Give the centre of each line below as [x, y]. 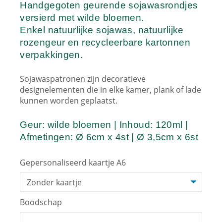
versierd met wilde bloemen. [82, 17]
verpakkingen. [52, 55]
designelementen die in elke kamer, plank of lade [111, 89]
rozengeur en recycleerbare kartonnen [105, 42]
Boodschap [42, 202]
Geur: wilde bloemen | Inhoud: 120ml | [104, 124]
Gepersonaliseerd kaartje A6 [74, 162]
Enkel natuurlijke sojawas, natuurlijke [102, 30]
